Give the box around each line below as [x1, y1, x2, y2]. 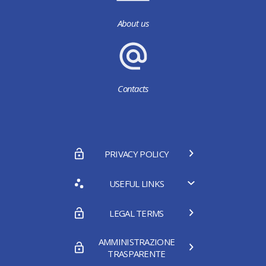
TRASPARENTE [107, 248, 166, 260]
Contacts [118, 83, 148, 95]
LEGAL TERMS [109, 207, 164, 220]
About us [117, 17, 149, 30]
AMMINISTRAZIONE [98, 236, 175, 248]
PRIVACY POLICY [104, 148, 169, 160]
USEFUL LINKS [109, 178, 164, 190]
